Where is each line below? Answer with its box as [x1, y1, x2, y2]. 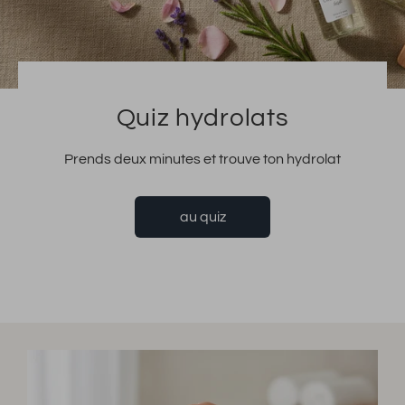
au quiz [179, 209, 226, 224]
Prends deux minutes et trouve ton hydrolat [64, 151, 341, 166]
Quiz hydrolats [116, 104, 289, 131]
